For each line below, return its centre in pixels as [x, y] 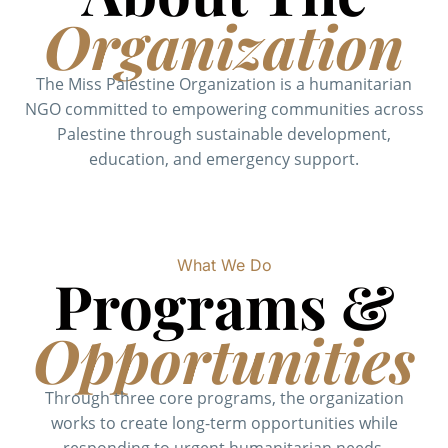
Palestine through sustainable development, [224, 133]
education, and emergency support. [224, 158]
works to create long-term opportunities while [224, 422]
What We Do [224, 264]
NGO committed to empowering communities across [224, 108]
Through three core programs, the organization [224, 397]
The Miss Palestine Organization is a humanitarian [224, 83]
